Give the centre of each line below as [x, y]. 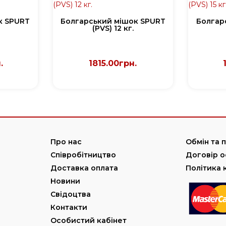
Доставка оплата [84, 168]
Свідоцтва [70, 194]
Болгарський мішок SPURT [113, 21]
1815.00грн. [113, 63]
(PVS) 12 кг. [113, 28]
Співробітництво [83, 155]
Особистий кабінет [88, 220]
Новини [65, 181]
